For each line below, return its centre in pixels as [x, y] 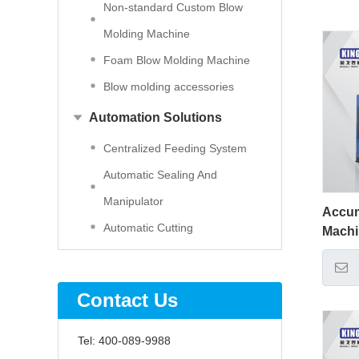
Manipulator [133, 201]
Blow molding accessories [169, 87]
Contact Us [127, 300]
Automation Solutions [155, 117]
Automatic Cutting [148, 228]
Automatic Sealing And [160, 175]
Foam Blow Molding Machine [177, 60]
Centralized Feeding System [175, 148]
